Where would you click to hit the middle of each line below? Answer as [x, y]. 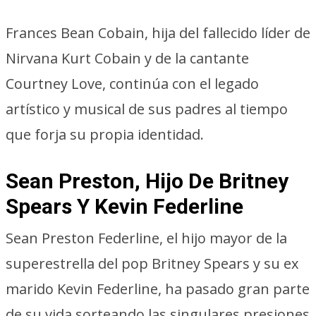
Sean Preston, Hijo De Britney [147, 181]
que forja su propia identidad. [105, 134]
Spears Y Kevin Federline [124, 206]
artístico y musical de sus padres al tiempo [147, 109]
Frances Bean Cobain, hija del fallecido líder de [158, 33]
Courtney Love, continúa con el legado [132, 84]
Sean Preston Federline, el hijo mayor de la [146, 238]
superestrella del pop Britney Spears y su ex [152, 263]
